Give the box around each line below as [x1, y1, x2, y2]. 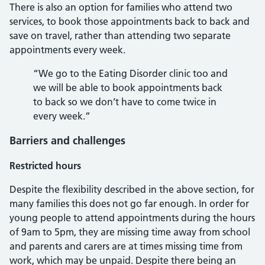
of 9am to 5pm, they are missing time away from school [9, 226, 250, 238]
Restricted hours [9, 160, 81, 172]
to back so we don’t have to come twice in [33, 96, 216, 108]
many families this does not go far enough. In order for [9, 198, 249, 209]
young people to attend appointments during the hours [9, 212, 255, 224]
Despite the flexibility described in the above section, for [9, 183, 254, 195]
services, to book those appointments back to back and [9, 15, 250, 27]
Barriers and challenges [9, 134, 125, 147]
